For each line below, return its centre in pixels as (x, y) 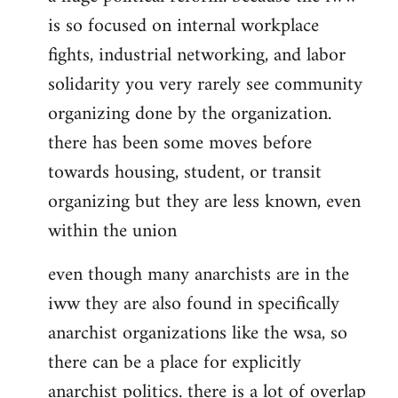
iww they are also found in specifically (194, 305)
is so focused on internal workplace (183, 27)
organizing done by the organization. (190, 115)
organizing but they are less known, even (204, 203)
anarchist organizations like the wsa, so (198, 334)
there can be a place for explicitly (175, 363)
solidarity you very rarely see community (205, 85)
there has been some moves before (180, 144)
